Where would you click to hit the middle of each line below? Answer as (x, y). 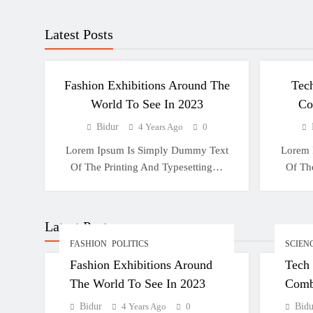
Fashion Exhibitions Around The (147, 85)
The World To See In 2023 (137, 284)
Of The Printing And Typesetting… (147, 167)
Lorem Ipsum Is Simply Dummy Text (147, 150)
